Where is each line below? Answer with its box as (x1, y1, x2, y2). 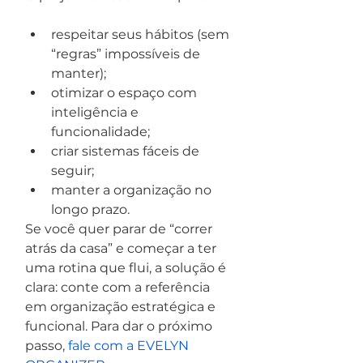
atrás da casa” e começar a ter (25, 241, 220, 256)
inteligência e (51, 105, 142, 120)
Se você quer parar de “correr (25, 221, 216, 237)
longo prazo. (51, 202, 130, 217)
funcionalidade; (51, 124, 150, 139)
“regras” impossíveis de (51, 46, 203, 62)
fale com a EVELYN (68, 338, 192, 353)
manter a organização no (51, 182, 215, 198)
